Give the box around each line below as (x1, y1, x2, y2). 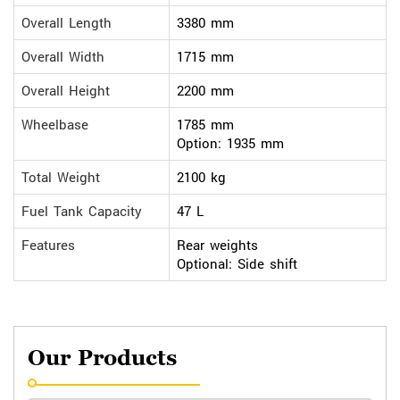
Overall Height (21, 81, 110, 99)
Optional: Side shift (177, 254, 297, 272)
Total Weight (21, 168, 100, 186)
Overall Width (21, 47, 104, 65)
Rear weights (177, 236, 258, 254)
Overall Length (21, 13, 112, 31)
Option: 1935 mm (177, 134, 284, 152)
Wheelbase (21, 115, 88, 133)
